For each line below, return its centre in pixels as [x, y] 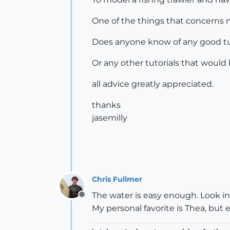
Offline [95, 200]
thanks [106, 105]
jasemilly [110, 118]
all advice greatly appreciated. [153, 84]
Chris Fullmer [117, 179]
